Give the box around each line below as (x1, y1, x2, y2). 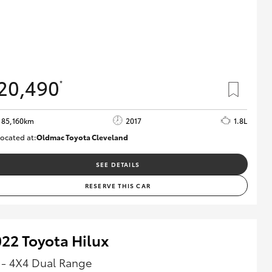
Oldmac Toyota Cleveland (36, 131, 128, 142)
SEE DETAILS (95, 159, 140, 169)
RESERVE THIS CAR (84, 180, 151, 190)
